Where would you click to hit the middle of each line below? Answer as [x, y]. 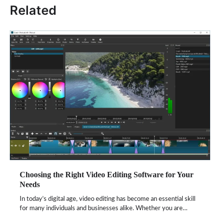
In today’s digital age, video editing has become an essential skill [108, 199]
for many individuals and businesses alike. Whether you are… [104, 208]
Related [33, 10]
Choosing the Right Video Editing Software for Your [107, 174]
